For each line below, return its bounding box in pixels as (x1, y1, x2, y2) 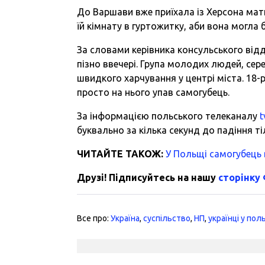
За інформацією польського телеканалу (77, 110, 260, 121)
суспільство (143, 213, 191, 223)
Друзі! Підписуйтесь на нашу (77, 172, 219, 183)
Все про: (77, 213, 111, 223)
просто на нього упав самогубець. (77, 86, 230, 98)
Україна (111, 213, 140, 223)
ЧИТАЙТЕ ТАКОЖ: (77, 148, 166, 159)
